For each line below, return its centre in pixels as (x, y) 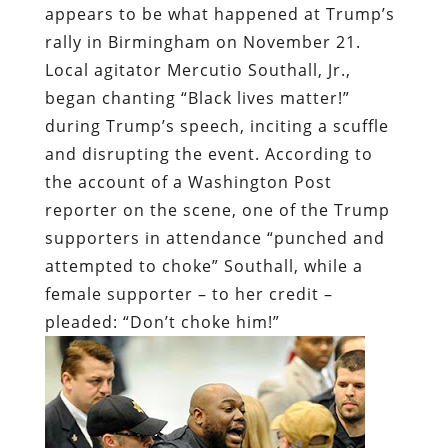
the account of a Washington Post (188, 181)
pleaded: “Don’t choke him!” (162, 321)
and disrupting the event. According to (208, 153)
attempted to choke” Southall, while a (203, 265)
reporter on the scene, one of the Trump (217, 209)
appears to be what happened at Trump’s (219, 13)
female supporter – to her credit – (188, 293)
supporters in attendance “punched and (214, 237)
